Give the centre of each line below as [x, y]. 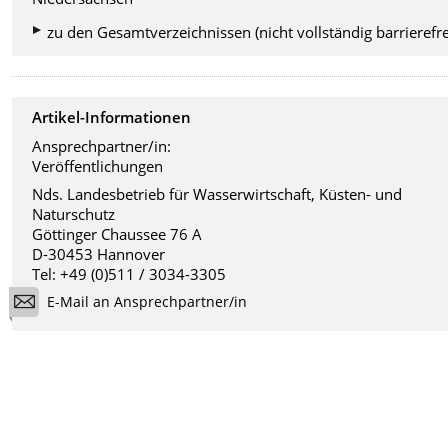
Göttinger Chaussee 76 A [117, 233]
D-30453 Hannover [99, 253]
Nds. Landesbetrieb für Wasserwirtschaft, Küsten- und [217, 193]
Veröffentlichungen [98, 165]
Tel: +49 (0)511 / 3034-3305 [129, 273]
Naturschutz [74, 213]
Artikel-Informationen [112, 117]
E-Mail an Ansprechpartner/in [147, 302]
